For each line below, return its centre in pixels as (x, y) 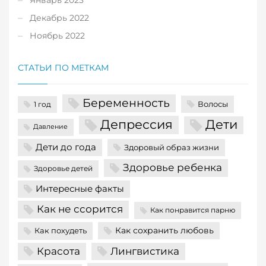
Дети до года (66, 147)
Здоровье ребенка (172, 167)
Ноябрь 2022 (57, 35)
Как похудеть (61, 231)
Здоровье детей (63, 169)
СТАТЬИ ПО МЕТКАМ (63, 67)
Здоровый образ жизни (172, 147)
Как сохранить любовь (164, 231)
